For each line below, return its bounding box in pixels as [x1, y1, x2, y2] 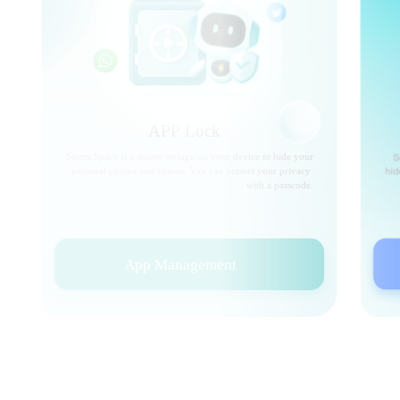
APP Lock [148, 121, 221, 140]
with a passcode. [246, 179, 313, 190]
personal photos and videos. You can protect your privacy [69, 165, 313, 176]
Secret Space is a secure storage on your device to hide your [66, 151, 313, 162]
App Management [124, 256, 237, 273]
